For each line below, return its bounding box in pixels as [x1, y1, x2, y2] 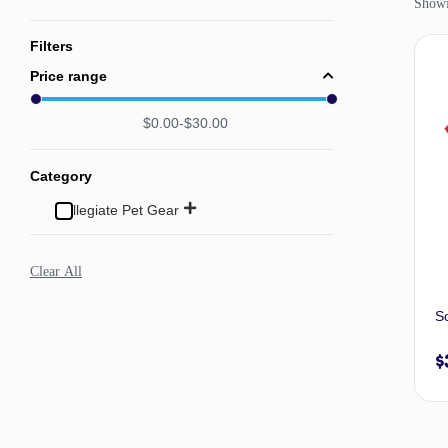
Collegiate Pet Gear [55, 201, 180, 218]
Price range [30, 68, 107, 85]
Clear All [30, 264, 82, 280]
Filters [30, 37, 73, 54]
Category [30, 168, 92, 185]
